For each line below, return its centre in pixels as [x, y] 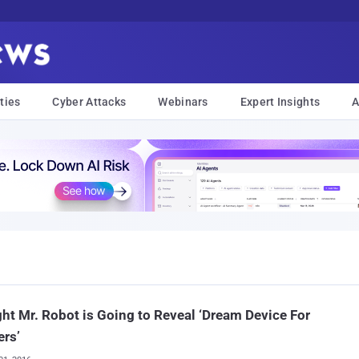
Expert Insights [280, 102]
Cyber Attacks [89, 102]
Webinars [183, 102]
